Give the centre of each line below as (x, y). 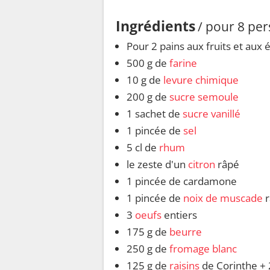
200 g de (148, 97)
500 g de (148, 63)
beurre (186, 232)
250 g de (148, 249)
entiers (179, 215)
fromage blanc (203, 249)
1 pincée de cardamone (182, 181)
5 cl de (143, 148)
